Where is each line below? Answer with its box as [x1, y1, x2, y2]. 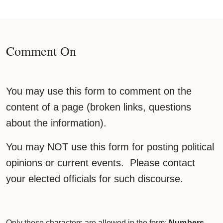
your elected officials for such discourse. [6, 173, 189, 184]
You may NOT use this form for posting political [6, 141, 214, 152]
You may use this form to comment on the [6, 85, 192, 97]
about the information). [6, 117, 107, 128]
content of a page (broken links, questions [6, 101, 191, 112]
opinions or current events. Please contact [6, 157, 195, 168]
